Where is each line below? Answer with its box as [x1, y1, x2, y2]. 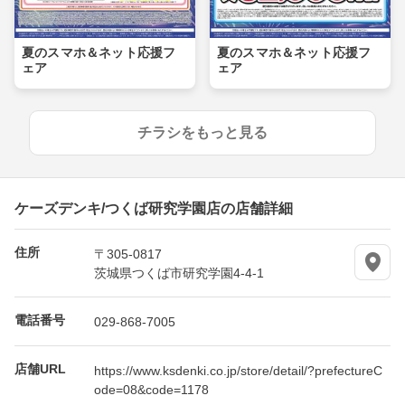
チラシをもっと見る [137, 125, 268, 141]
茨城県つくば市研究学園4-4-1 [94, 266, 264, 279]
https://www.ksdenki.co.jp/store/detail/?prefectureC [94, 363, 382, 377]
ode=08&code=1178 [94, 382, 209, 396]
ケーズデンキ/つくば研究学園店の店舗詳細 [14, 200, 293, 215]
